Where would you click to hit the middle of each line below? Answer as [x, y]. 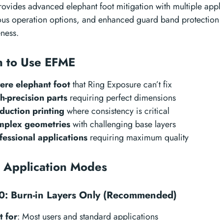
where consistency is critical [117, 111]
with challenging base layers [123, 124]
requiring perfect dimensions [122, 98]
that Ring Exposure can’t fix [121, 84]
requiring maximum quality [138, 137]
